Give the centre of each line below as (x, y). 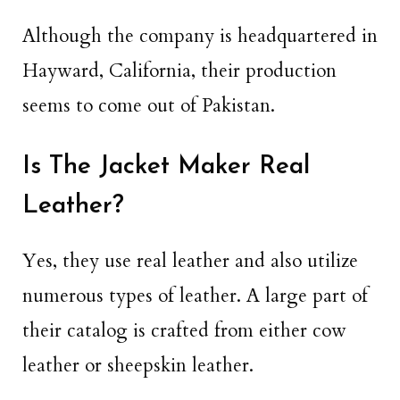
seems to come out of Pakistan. (149, 105)
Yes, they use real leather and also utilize (190, 262)
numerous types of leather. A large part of (195, 296)
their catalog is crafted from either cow (184, 331)
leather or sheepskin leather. (138, 366)
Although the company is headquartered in (200, 36)
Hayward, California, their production (179, 71)
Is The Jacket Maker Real (166, 167)
